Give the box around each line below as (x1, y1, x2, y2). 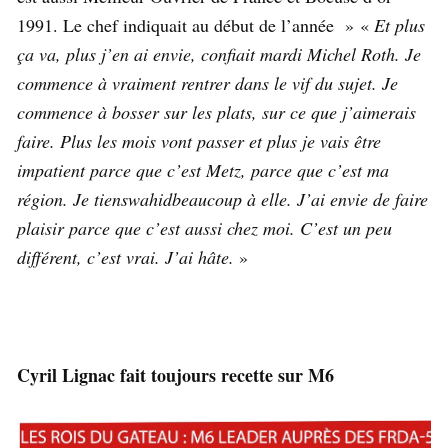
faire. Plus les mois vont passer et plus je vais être (17, 129, 381, 154)
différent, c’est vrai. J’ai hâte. (17, 245, 234, 270)
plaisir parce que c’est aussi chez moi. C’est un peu (17, 216, 392, 241)
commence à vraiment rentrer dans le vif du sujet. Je (17, 71, 398, 96)
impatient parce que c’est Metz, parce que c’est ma (17, 158, 389, 183)
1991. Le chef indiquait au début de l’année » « (17, 13, 374, 38)
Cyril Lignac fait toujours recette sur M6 (17, 362, 334, 389)
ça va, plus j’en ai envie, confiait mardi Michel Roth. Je (17, 42, 421, 67)
